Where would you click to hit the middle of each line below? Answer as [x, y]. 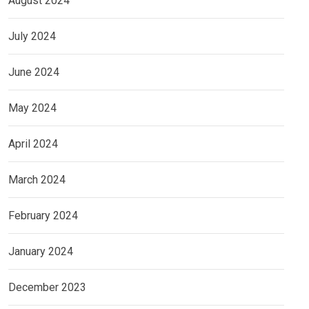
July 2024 [32, 37]
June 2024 [34, 72]
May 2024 [32, 108]
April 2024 [33, 144]
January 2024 [41, 252]
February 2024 [43, 216]
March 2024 [37, 180]
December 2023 [47, 288]
